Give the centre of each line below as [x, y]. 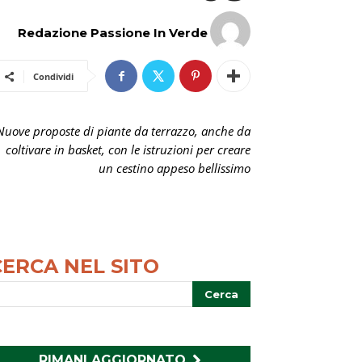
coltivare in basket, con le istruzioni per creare [128, 149]
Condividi [53, 76]
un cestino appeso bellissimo [175, 168]
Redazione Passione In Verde [113, 33]
